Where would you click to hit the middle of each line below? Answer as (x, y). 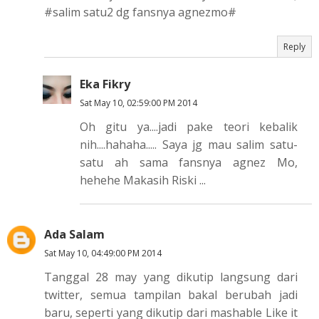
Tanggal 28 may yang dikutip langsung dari (171, 277)
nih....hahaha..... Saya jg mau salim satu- (189, 145)
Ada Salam (74, 234)
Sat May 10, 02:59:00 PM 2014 (138, 103)
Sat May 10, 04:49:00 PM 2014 (103, 253)
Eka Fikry (105, 84)
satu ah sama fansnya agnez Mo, (189, 162)
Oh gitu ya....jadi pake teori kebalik (189, 127)
